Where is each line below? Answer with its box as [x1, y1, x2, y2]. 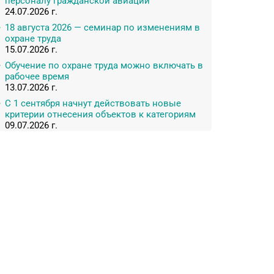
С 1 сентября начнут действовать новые [5, 98, 181, 109]
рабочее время [5, 71, 69, 82]
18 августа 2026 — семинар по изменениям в [5, 22, 200, 33]
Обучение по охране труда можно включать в [5, 60, 203, 71]
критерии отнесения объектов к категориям [5, 109, 196, 120]
